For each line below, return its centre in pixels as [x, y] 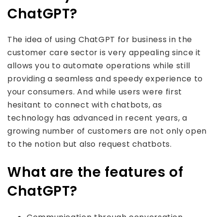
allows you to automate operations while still [99, 66]
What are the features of [95, 172]
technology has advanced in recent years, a [97, 118]
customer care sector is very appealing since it [104, 53]
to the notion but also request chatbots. [90, 144]
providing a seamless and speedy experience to [105, 79]
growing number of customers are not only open [107, 131]
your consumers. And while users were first [95, 92]
